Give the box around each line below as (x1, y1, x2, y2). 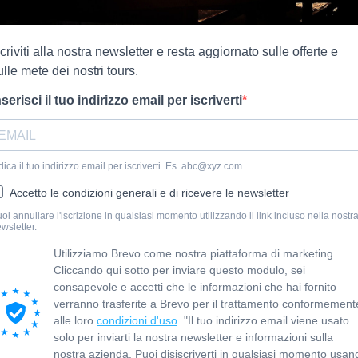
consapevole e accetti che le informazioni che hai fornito (54, 280, 336, 293)
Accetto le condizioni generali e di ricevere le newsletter (10, 186, 289, 199)
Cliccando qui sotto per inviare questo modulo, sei (54, 264, 305, 276)
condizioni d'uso (97, 314, 177, 327)
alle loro (54, 314, 97, 327)
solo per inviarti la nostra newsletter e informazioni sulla (54, 331, 333, 344)
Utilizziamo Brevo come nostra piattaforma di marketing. (54, 247, 336, 260)
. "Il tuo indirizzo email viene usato (177, 314, 349, 327)
